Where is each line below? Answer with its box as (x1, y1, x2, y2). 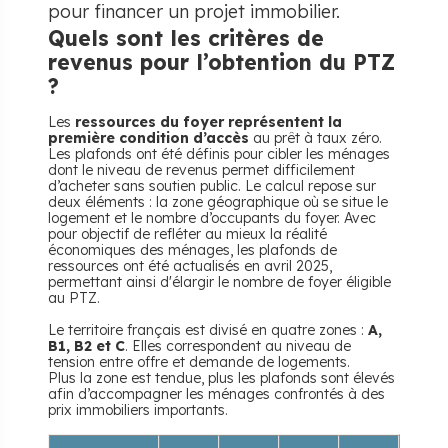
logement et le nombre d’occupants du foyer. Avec (48, 209, 376, 227)
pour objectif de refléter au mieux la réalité (48, 225, 327, 243)
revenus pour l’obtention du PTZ (48, 49, 395, 75)
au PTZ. (48, 289, 104, 307)
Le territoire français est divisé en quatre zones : (48, 321, 364, 339)
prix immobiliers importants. (48, 401, 228, 419)
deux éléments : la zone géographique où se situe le (48, 193, 388, 211)
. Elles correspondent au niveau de (125, 337, 351, 355)
